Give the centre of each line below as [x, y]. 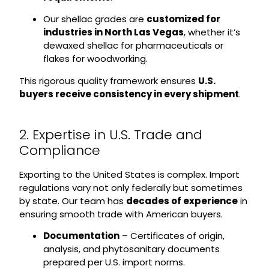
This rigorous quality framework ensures [108, 80]
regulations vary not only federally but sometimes [131, 187]
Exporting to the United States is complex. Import [129, 174]
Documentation [81, 236]
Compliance [59, 150]
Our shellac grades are [95, 19]
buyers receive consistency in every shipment [129, 94]
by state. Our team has [72, 201]
